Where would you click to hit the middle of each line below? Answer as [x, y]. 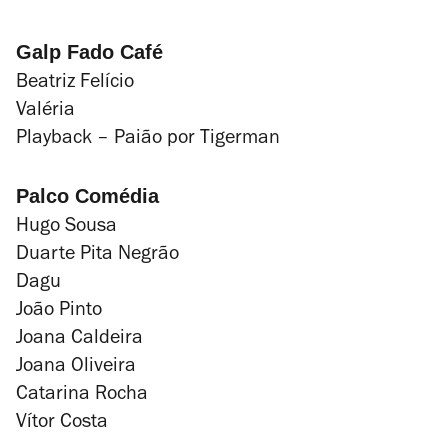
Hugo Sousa [66, 228]
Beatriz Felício [75, 84]
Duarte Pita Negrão [97, 256]
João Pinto [59, 312]
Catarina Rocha [82, 396]
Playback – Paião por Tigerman [148, 140]
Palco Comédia [87, 196]
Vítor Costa [62, 424]
